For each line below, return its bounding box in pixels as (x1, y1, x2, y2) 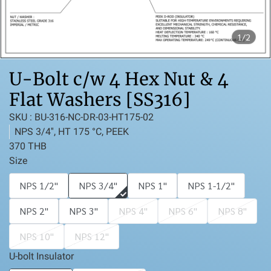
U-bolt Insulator (9, 250, 74, 262)
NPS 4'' (119, 204, 148, 217)
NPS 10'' (19, 230, 54, 243)
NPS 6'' (168, 204, 197, 217)
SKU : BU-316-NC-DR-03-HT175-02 (9, 111, 154, 123)
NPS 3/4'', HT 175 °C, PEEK (15, 126, 129, 137)
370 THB (9, 140, 47, 152)
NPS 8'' (218, 204, 247, 217)
